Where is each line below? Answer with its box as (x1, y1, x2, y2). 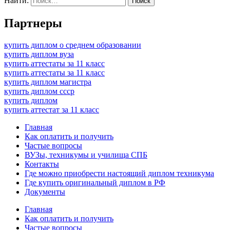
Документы (25, 187, 65, 197)
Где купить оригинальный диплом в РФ (25, 178, 165, 187)
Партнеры (4, 16, 62, 30)
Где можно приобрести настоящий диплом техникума (25, 169, 214, 178)
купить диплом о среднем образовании (4, 41, 141, 50)
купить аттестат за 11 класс (4, 105, 99, 114)
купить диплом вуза (4, 50, 74, 59)
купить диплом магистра (4, 78, 91, 87)
